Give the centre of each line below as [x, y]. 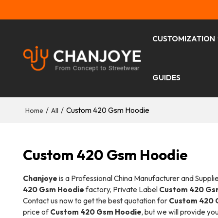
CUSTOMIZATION [184, 39]
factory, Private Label [121, 189]
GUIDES [167, 78]
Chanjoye [40, 178]
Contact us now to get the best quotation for [96, 200]
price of [36, 212]
